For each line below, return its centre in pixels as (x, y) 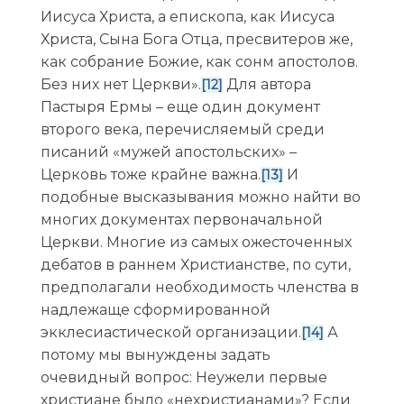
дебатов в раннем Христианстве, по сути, (195, 264)
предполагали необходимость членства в (199, 287)
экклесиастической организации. (170, 332)
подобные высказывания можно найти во (200, 197)
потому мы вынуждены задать (155, 354)
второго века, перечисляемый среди (182, 129)
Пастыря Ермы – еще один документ (180, 106)
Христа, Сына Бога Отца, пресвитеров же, (196, 39)
